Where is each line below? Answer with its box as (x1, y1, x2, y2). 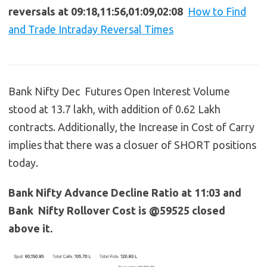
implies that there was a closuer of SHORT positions (8, 139, 256, 151)
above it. (8, 222, 52, 235)
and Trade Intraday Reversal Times (8, 23, 173, 36)
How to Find (188, 5, 246, 18)
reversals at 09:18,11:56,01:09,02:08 (8, 5, 188, 18)
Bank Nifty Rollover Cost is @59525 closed (8, 204, 225, 217)
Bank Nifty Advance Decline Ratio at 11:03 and (8, 187, 241, 199)
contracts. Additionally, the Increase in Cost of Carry (8, 121, 254, 133)
